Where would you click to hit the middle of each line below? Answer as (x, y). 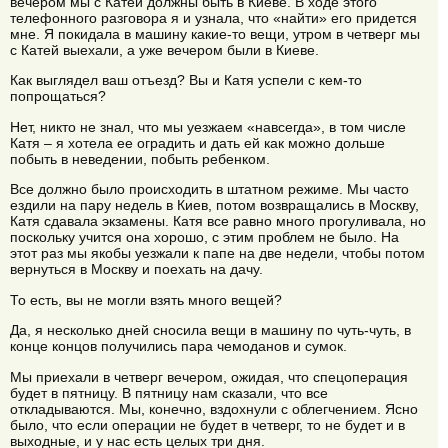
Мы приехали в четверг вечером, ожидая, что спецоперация (209, 376)
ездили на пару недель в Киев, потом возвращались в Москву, (214, 205)
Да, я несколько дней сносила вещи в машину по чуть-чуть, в (210, 330)
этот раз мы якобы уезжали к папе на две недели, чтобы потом (217, 253)
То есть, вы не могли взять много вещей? (146, 299)
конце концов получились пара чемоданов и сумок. (178, 346)
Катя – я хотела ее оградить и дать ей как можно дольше (197, 142)
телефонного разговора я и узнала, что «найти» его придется (213, 18)
